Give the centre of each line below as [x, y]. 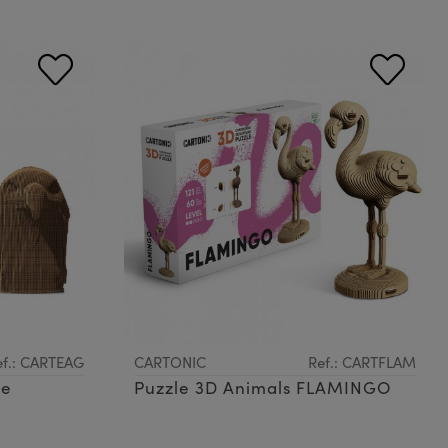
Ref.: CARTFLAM [362, 361]
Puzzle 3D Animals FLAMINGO [262, 387]
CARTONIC [169, 361]
